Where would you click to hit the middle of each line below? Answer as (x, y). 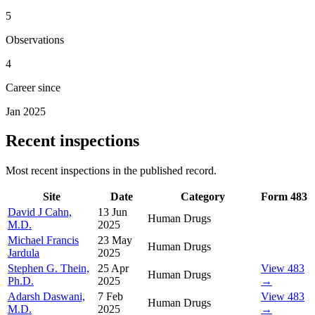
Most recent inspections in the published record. (111, 171)
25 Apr (113, 269)
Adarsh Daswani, (46, 297)
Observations (35, 39)
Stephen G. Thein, (49, 269)
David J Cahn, (40, 212)
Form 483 (284, 197)
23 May (115, 240)
